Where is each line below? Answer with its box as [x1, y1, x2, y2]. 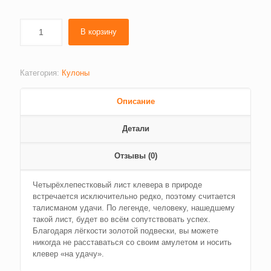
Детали [122, 123, 149, 133]
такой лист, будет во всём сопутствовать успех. [33, 214, 211, 224]
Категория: [20, 68, 62, 77]
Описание [116, 96, 155, 106]
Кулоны [62, 68, 90, 77]
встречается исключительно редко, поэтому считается [33, 191, 235, 201]
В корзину [80, 27, 117, 36]
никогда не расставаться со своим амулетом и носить [33, 237, 232, 247]
